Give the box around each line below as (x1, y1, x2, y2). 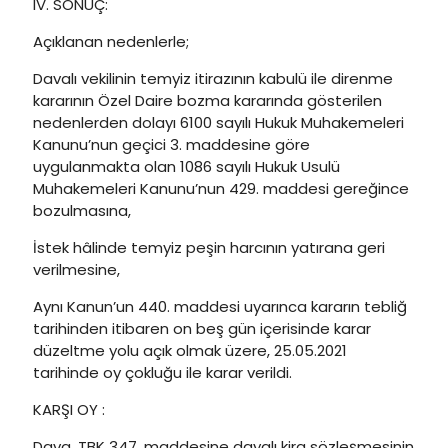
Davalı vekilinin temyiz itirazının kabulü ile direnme (33, 68, 393, 89)
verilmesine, (33, 259, 120, 280)
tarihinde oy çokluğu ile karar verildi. (33, 362, 292, 383)
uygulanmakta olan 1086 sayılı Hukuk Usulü (33, 156, 340, 177)
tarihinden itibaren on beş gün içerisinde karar (33, 318, 371, 339)
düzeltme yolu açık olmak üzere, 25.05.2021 (33, 340, 347, 361)
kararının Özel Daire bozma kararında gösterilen (33, 90, 382, 111)
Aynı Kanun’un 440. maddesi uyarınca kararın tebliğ (33, 296, 407, 317)
